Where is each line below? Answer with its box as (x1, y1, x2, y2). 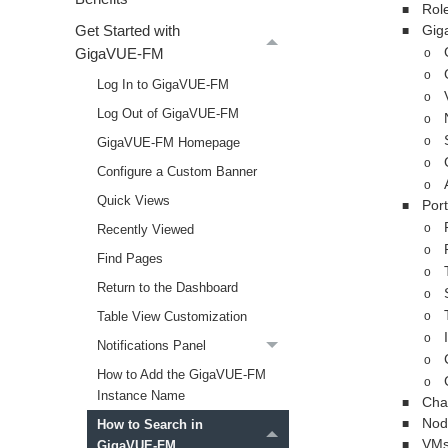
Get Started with (74, 22, 180, 39)
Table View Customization (97, 309, 248, 325)
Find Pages (97, 251, 164, 267)
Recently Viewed (97, 222, 195, 238)
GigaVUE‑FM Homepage (97, 135, 241, 151)
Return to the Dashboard (97, 280, 239, 296)
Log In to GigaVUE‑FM (97, 77, 230, 93)
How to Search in (97, 417, 204, 433)
